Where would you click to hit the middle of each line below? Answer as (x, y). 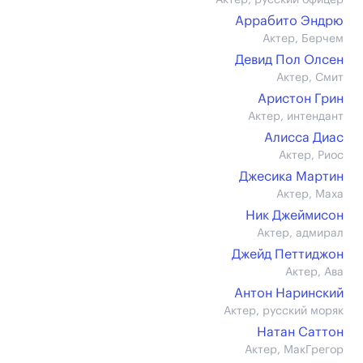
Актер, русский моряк (284, 311)
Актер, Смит (310, 78)
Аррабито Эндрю (289, 21)
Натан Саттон (300, 332)
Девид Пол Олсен (289, 60)
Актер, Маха (310, 194)
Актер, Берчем (303, 39)
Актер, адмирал (300, 233)
